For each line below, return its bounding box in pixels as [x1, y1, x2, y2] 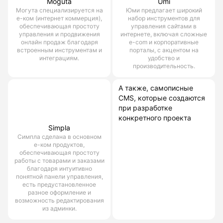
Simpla [48, 123, 70, 132]
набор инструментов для [127, 14, 200, 22]
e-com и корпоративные [129, 38, 199, 46]
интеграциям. [39, 54, 79, 62]
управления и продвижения [18, 30, 100, 38]
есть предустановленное [22, 180, 96, 188]
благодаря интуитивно [26, 164, 92, 172]
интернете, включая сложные [120, 30, 207, 38]
